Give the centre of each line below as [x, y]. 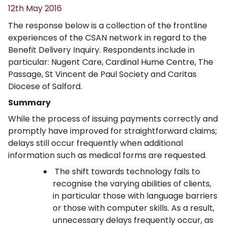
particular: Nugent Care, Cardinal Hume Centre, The [111, 62]
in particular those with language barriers [135, 196]
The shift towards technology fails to [126, 172]
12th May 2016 [35, 8]
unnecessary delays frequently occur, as [133, 220]
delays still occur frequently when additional [96, 143]
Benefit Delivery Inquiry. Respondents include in [101, 50]
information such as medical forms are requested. [107, 155]
